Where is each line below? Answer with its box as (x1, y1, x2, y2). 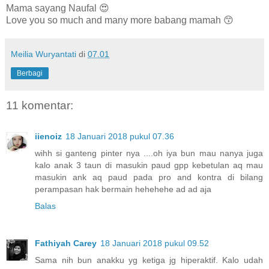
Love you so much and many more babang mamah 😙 (6, 14, 234, 25)
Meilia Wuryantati (11, 49, 76, 59)
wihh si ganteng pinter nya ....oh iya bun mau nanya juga (35, 148, 263, 159)
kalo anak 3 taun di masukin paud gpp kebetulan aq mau (35, 160, 263, 171)
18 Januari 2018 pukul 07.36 (65, 131, 174, 142)
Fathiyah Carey (35, 238, 97, 249)
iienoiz (35, 131, 62, 142)
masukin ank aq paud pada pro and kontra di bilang (35, 172, 263, 183)
